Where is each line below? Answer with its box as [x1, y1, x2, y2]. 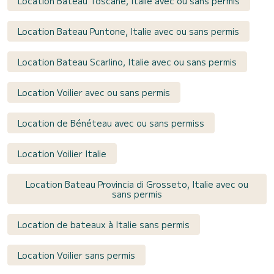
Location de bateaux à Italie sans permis [18, 218, 190, 231]
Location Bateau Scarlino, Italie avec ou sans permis [18, 55, 237, 68]
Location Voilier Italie [18, 147, 106, 160]
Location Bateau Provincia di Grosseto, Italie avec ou [26, 177, 248, 190]
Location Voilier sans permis [18, 248, 135, 261]
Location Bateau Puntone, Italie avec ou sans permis [18, 24, 239, 37]
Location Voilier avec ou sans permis [18, 86, 170, 98]
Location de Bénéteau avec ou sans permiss [18, 116, 204, 129]
